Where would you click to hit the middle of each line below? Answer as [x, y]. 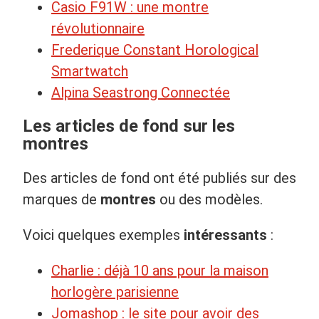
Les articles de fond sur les [129, 126]
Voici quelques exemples [103, 235]
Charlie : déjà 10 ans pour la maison [160, 270]
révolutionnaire [98, 28]
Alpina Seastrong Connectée [141, 92]
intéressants [225, 235]
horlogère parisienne [115, 292]
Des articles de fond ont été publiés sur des [159, 178]
